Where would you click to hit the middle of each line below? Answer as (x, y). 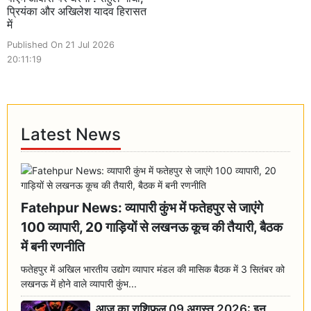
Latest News (71, 134)
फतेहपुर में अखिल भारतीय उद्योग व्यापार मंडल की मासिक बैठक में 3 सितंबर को (153, 269)
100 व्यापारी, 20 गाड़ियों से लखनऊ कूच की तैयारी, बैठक (152, 227)
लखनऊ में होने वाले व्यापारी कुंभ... (79, 284)
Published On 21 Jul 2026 (61, 44)
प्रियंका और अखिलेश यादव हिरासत (77, 11)
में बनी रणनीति (53, 247)
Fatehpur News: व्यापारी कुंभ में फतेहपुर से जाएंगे (142, 208)
